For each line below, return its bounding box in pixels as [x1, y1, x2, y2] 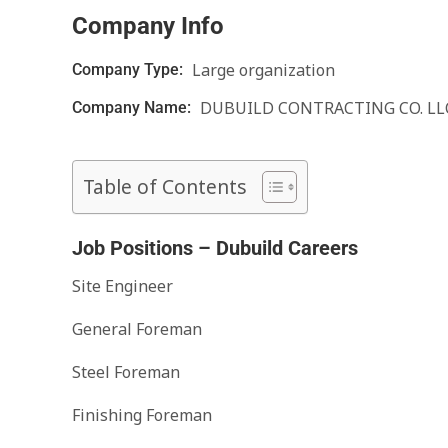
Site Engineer [72, 275, 173, 297]
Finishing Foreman [72, 404, 212, 426]
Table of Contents [83, 173, 247, 201]
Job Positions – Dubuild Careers [72, 236, 358, 260]
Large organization [192, 59, 335, 81]
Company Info [72, 12, 224, 40]
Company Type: [72, 60, 187, 79]
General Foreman [72, 318, 202, 340]
